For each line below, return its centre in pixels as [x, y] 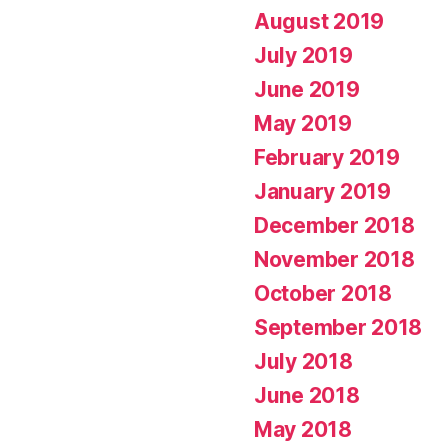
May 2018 [303, 430]
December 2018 [334, 226]
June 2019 [307, 90]
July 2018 [303, 362]
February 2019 [327, 158]
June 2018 [307, 396]
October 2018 [323, 294]
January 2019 [322, 192]
